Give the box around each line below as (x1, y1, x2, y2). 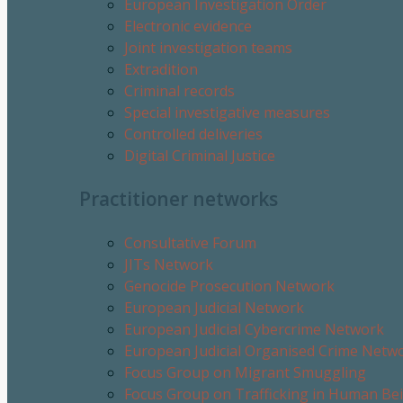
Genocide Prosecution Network (124, 275, 335, 296)
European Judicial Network (124, 297, 304, 318)
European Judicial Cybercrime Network (124, 318, 384, 339)
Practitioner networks (79, 186, 278, 211)
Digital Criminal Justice (124, 146, 275, 166)
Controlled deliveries (124, 124, 263, 145)
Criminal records (124, 81, 235, 102)
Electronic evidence (124, 16, 252, 37)
